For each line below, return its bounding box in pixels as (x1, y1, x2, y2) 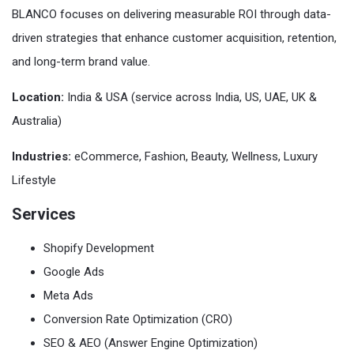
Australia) (12, 113, 62, 128)
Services (12, 204, 76, 224)
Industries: (12, 149, 71, 164)
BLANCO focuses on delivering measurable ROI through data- (12, 6, 331, 21)
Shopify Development (43, 240, 154, 255)
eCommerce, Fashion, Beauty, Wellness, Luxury (71, 149, 318, 164)
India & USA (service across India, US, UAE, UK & (64, 89, 317, 104)
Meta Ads (43, 288, 93, 303)
